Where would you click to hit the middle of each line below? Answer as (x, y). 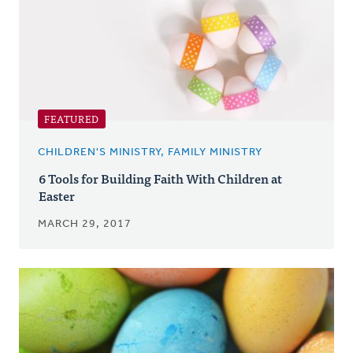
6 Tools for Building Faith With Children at (160, 178)
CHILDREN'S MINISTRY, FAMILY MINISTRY (150, 152)
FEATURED (72, 118)
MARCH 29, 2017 (85, 224)
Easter (57, 195)
